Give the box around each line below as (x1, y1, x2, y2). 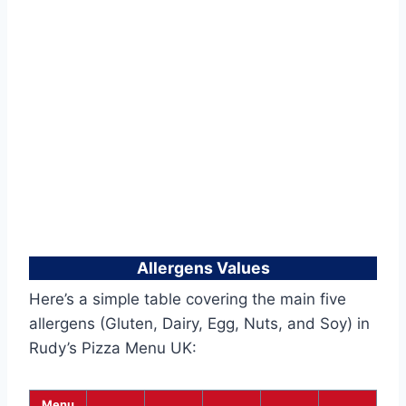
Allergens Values (136, 257, 270, 277)
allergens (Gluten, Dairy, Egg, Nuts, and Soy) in (29, 314, 370, 333)
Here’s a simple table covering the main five (29, 290, 346, 309)
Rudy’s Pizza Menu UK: (29, 339, 197, 358)
